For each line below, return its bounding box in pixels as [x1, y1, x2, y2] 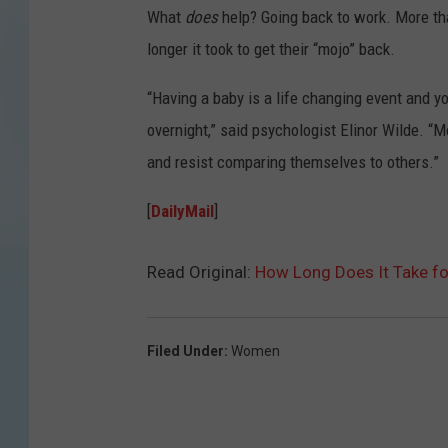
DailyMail [151, 201, 214, 222]
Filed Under [147, 343, 224, 360]
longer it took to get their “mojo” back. [147, 39, 395, 60]
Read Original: [147, 262, 255, 283]
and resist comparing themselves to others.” [147, 152, 439, 173]
